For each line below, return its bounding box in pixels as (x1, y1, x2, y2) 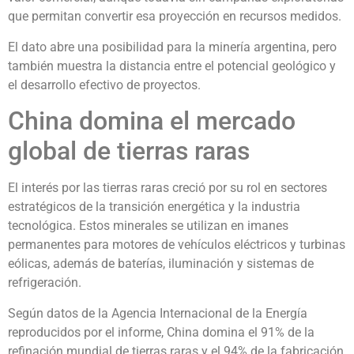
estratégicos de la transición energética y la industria (8, 199, 300, 215)
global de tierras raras (8, 136, 250, 167)
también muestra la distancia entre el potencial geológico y (8, 58, 336, 73)
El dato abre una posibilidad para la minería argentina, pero (8, 39, 337, 55)
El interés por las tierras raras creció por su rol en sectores (8, 180, 327, 196)
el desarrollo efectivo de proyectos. (8, 77, 201, 92)
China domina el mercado (8, 106, 296, 137)
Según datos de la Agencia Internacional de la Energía (8, 305, 307, 321)
